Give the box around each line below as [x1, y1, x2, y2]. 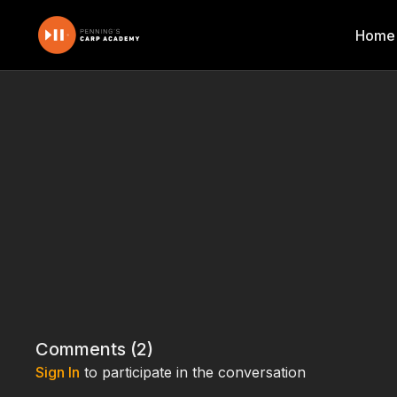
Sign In [35, 363, 81, 381]
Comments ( [35, 339, 137, 360]
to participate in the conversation [80, 363, 307, 381]
